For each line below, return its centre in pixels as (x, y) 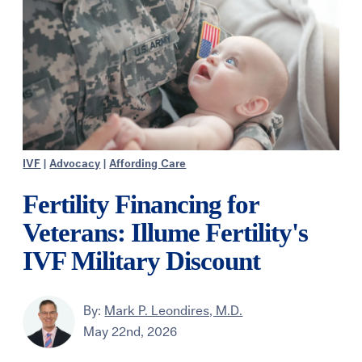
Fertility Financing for (141, 204)
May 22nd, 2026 (130, 333)
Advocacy (75, 164)
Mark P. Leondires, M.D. (174, 311)
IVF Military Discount (142, 261)
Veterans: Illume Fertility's (166, 232)
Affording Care (148, 164)
